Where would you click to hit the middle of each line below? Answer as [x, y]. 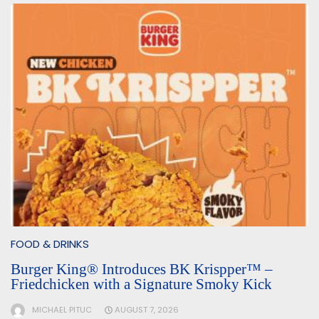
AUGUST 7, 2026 [147, 310]
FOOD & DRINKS [50, 244]
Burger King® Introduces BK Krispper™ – [142, 270]
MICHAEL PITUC [62, 310]
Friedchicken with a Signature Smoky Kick [141, 284]
